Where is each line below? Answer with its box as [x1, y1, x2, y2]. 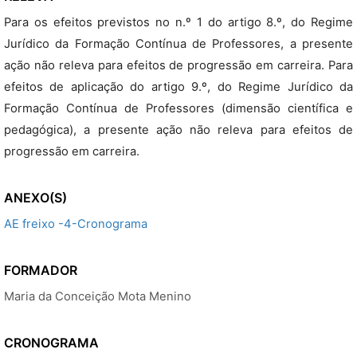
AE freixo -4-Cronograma [4, 217, 147, 231]
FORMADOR [4, 262, 77, 278]
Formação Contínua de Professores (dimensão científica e [4, 101, 353, 116]
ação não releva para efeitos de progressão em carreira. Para [4, 58, 353, 73]
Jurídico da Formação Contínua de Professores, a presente [4, 37, 353, 51]
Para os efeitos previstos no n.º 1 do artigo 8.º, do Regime [4, 15, 353, 29]
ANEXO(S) [4, 190, 67, 206]
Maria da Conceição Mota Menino [4, 289, 191, 304]
